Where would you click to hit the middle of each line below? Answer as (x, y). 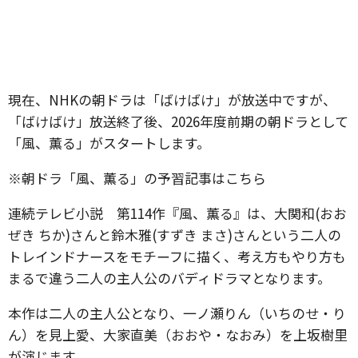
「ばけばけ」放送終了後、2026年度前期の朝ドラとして (178, 121)
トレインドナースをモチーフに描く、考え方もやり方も (177, 256)
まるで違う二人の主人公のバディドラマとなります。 (169, 278)
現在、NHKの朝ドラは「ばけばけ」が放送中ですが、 (172, 99)
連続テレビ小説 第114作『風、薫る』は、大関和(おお (177, 213)
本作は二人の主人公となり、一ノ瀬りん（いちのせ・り (177, 313)
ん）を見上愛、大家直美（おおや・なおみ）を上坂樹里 (178, 334)
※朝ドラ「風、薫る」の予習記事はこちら (137, 178)
